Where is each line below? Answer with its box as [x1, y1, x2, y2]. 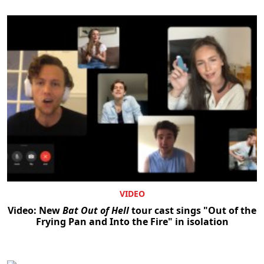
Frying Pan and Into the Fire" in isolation [35, 215, 229, 229]
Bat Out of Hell [62, 204, 129, 217]
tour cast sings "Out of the [129, 204, 256, 217]
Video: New [8, 204, 62, 217]
